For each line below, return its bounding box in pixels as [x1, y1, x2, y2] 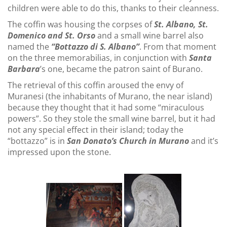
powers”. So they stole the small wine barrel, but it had [8, 112, 215, 124]
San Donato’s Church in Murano [67, 135, 189, 146]
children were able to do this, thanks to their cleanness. [8, 2, 219, 14]
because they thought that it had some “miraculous [8, 101, 204, 113]
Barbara [8, 63, 40, 74]
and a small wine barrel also [95, 29, 204, 41]
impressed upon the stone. [8, 146, 111, 158]
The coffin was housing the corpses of [8, 18, 154, 30]
